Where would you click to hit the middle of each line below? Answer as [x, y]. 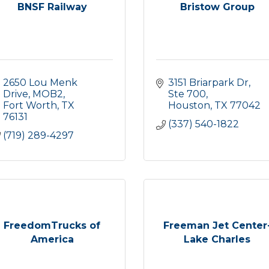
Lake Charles [217, 239]
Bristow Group [217, 7]
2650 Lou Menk [40, 83]
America [52, 239]
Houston [189, 105]
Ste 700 [187, 94]
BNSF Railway [52, 7]
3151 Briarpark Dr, [209, 83]
